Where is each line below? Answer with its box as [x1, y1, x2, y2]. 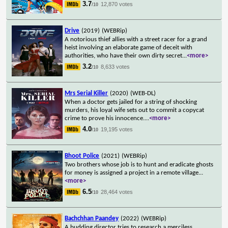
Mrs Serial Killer [65, 90, 108, 97]
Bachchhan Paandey [65, 215, 119, 222]
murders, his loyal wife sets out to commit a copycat [65, 106, 205, 113]
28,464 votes [101, 188, 133, 195]
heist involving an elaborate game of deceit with [65, 44, 193, 51]
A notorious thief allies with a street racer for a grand [65, 36, 208, 43]
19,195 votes [101, 126, 133, 132]
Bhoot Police [65, 152, 100, 159]
